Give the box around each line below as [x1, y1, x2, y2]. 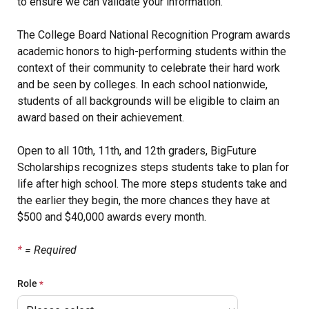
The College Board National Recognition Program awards [17, 28, 290, 41]
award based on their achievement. [17, 111, 184, 124]
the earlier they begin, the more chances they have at [17, 194, 270, 207]
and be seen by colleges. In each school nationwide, [17, 78, 268, 91]
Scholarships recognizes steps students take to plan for [17, 161, 289, 174]
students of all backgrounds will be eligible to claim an [17, 94, 279, 108]
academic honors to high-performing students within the [17, 45, 286, 58]
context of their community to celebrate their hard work [17, 61, 280, 74]
